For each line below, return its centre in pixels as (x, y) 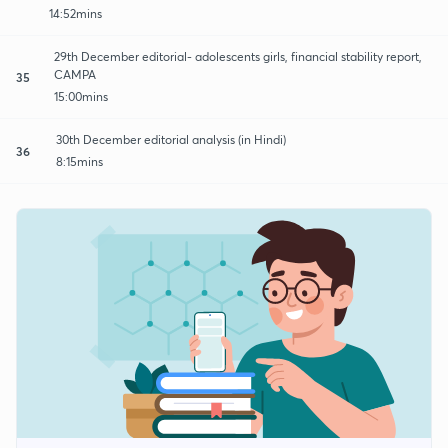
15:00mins (80, 96)
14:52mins (75, 13)
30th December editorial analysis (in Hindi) (171, 139)
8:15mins (79, 161)
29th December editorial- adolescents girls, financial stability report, (237, 56)
